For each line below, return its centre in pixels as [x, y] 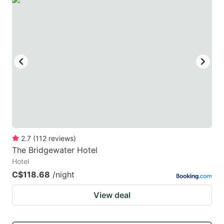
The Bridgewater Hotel [55, 150]
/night [63, 175]
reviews [61, 138]
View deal [112, 195]
